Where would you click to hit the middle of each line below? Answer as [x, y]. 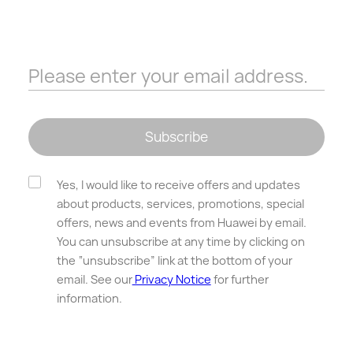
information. [89, 299]
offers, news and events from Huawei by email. [181, 223]
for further [240, 280]
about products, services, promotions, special [180, 204]
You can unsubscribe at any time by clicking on [180, 242]
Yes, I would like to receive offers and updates [178, 185]
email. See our [94, 280]
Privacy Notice [171, 280]
